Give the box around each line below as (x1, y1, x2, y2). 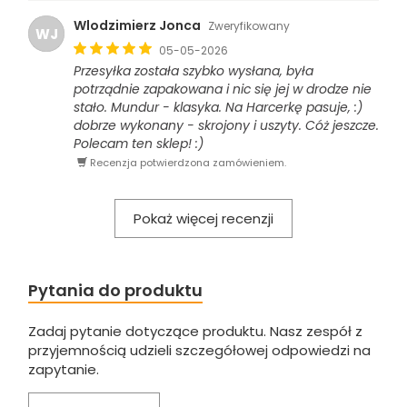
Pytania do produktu (28, 279, 203, 303)
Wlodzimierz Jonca (74, 16, 201, 35)
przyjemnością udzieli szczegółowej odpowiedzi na (28, 341, 371, 361)
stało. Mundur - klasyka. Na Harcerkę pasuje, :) (74, 98, 362, 117)
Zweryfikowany (208, 18, 290, 35)
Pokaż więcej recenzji (134, 209, 273, 229)
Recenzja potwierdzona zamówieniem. (87, 155, 286, 171)
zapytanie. (28, 360, 99, 380)
